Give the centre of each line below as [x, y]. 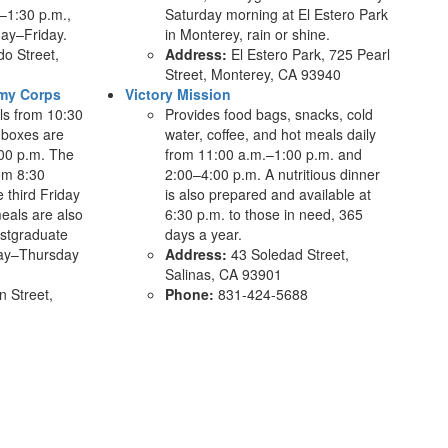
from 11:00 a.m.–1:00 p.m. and [263, 154]
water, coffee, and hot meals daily [270, 134]
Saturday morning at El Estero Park [276, 14]
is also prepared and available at [267, 194]
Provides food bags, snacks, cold [268, 114]
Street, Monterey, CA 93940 [252, 74]
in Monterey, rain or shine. [247, 34]
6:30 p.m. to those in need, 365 [263, 214]
